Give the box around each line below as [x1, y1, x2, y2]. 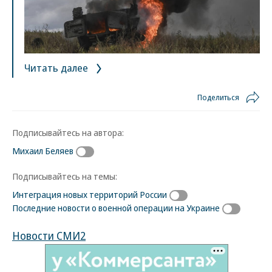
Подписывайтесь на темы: [12, 170, 117, 183]
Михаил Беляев [12, 144, 73, 157]
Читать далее [24, 61, 90, 75]
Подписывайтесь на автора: [12, 126, 124, 139]
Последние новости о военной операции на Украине [12, 202, 220, 214]
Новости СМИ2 [12, 228, 86, 243]
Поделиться [197, 92, 239, 103]
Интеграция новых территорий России [12, 188, 167, 201]
